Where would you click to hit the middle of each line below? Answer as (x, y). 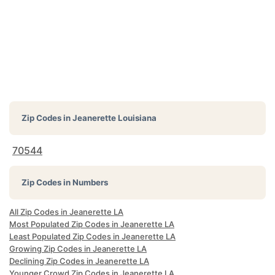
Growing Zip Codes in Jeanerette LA (78, 249)
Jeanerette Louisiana (114, 118)
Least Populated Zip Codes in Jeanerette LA (92, 236)
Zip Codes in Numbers (65, 182)
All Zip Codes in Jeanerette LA (66, 212)
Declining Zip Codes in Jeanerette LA (79, 261)
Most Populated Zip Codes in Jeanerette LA (92, 224)
